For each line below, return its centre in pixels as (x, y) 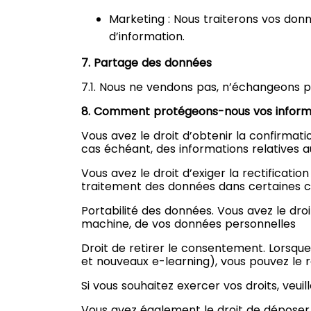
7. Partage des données (146, 62)
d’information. (147, 36)
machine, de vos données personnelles (188, 224)
